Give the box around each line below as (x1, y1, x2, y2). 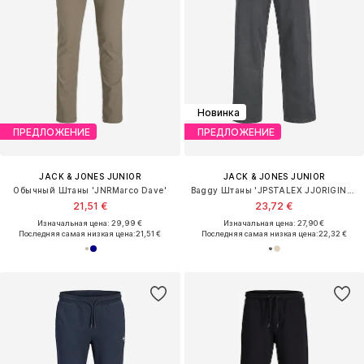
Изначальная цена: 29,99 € (37, 219, 143, 228)
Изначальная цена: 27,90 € (223, 219, 325, 228)
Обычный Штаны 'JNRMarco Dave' (13, 185, 167, 196)
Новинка (197, 106, 240, 119)
